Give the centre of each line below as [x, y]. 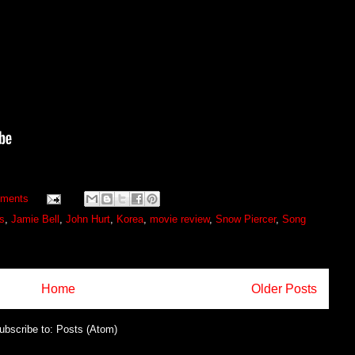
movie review [179, 219]
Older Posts [284, 289]
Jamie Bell [35, 219]
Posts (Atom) [87, 329]
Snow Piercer [245, 219]
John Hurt [88, 219]
